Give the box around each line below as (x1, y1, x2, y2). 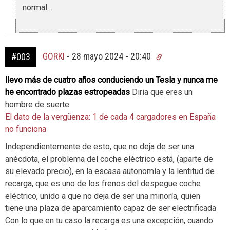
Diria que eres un (130, 87, 193, 98)
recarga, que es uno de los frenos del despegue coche (5, 179, 201, 189)
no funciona (5, 124, 46, 135)
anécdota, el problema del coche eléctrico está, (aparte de (5, 154, 213, 164)
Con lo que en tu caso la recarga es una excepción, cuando (5, 216, 213, 226)
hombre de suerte (5, 100, 69, 110)
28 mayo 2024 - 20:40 (72, 51, 153, 62)
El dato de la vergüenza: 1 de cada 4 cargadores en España (5, 112, 216, 122)
